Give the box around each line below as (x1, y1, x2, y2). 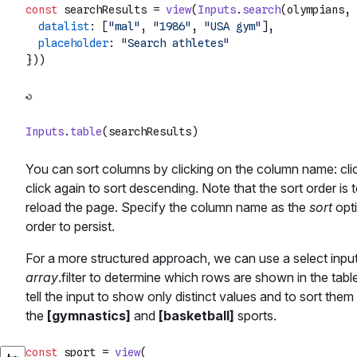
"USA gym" (204, 20, 261, 33)
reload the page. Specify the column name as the (25, 199, 309, 216)
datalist (38, 20, 89, 33)
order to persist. (25, 218, 115, 235)
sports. (234, 308, 277, 324)
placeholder (38, 37, 108, 50)
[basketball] (159, 308, 234, 324)
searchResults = (57, 3, 166, 17)
